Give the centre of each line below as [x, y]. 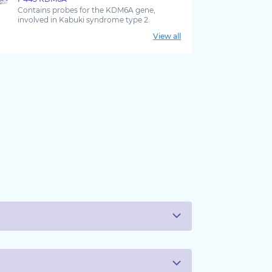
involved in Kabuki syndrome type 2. [84, 20]
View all [167, 36]
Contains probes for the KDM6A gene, [87, 10]
